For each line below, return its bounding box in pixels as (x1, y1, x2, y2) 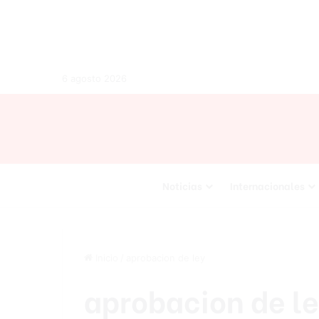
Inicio (93, 252, 118, 263)
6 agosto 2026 (62, 73, 127, 84)
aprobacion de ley (126, 252, 205, 263)
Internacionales (229, 178, 305, 193)
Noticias (162, 178, 202, 193)
